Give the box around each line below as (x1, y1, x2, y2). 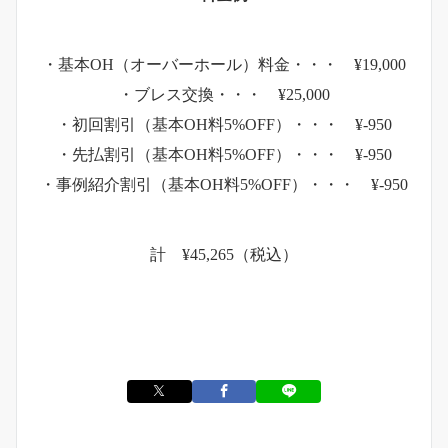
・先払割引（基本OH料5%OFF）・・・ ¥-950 (56, 146, 392, 164)
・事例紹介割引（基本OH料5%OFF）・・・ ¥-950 (40, 176, 408, 194)
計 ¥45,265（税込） (150, 246, 298, 264)
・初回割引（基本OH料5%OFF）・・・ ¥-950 (56, 116, 392, 134)
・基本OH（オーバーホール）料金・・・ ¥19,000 (42, 56, 406, 74)
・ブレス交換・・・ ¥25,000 (118, 86, 330, 104)
